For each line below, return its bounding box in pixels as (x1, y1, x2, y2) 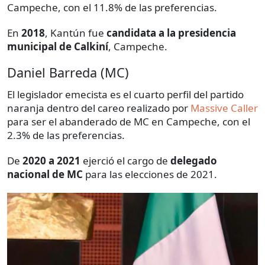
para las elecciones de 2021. (83, 167, 217, 181)
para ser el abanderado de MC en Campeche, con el (7, 114, 250, 128)
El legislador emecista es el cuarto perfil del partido (7, 87, 244, 101)
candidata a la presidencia (106, 25, 236, 40)
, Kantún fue (45, 25, 106, 40)
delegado (170, 153, 217, 167)
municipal (7, 39, 57, 53)
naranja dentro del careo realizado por (7, 101, 190, 115)
